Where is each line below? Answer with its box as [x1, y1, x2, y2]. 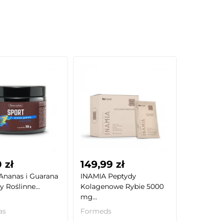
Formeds [80, 206, 112, 216]
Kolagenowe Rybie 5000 [80, 182, 164, 191]
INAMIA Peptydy [80, 171, 137, 181]
